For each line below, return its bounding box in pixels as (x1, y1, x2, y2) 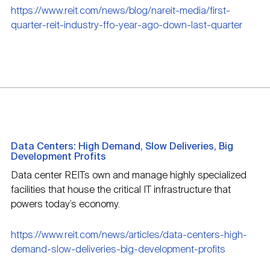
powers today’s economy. (11, 199, 120, 210)
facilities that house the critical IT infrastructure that (11, 185, 231, 196)
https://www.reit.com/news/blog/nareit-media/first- (11, 6, 230, 17)
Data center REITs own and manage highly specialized (11, 171, 246, 181)
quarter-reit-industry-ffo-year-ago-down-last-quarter (11, 20, 242, 31)
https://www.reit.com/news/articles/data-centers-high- (11, 230, 247, 241)
